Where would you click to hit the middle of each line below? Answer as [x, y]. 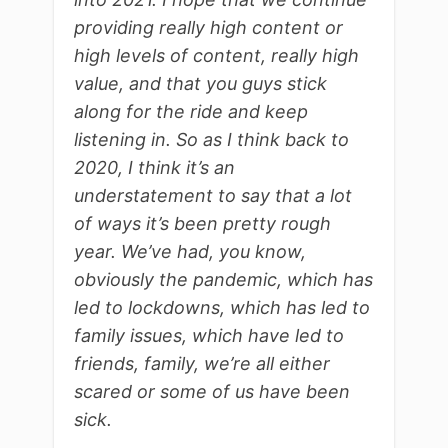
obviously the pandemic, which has [223, 280]
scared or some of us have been [212, 392]
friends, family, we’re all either [202, 364]
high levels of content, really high [216, 56]
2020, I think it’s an [154, 168]
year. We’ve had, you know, [190, 252]
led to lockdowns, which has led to [222, 308]
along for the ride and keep [191, 112]
